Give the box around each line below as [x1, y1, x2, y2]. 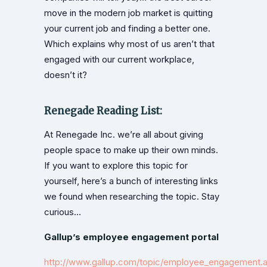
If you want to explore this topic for [44, 160, 188, 171]
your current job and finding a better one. [44, 23, 210, 34]
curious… [44, 206, 81, 218]
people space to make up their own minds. [44, 144, 218, 156]
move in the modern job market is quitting [44, 7, 213, 18]
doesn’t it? [44, 69, 87, 80]
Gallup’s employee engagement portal [44, 231, 219, 243]
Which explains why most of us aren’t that [44, 38, 215, 49]
